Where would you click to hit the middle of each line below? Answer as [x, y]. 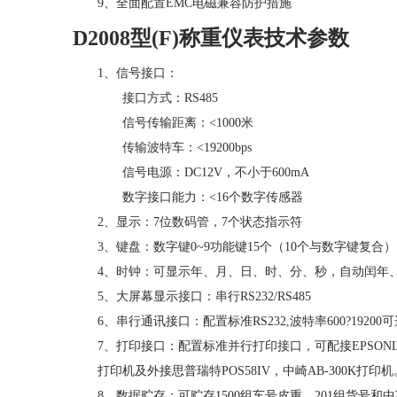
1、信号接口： [138, 73]
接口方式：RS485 [170, 98]
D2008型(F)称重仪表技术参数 [211, 38]
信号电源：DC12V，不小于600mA [216, 172]
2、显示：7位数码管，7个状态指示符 [200, 222]
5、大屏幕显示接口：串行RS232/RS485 [204, 296]
